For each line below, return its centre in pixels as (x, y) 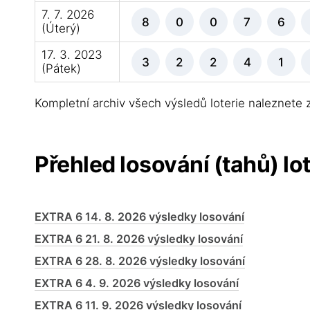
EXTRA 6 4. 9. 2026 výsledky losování (137, 283)
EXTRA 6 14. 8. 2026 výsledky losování (140, 217)
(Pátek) (61, 69)
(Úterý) (61, 28)
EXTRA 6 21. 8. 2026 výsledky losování (139, 239)
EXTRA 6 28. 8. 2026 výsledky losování (140, 261)
